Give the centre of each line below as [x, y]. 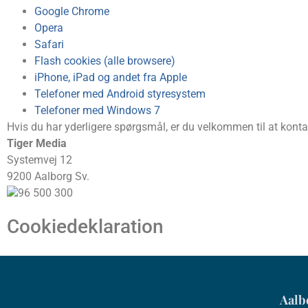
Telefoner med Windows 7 [97, 110]
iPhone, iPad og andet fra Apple [111, 77]
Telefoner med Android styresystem [120, 93]
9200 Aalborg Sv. [48, 176]
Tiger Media [38, 143]
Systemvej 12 [40, 159]
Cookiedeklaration [85, 226]
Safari [49, 44]
